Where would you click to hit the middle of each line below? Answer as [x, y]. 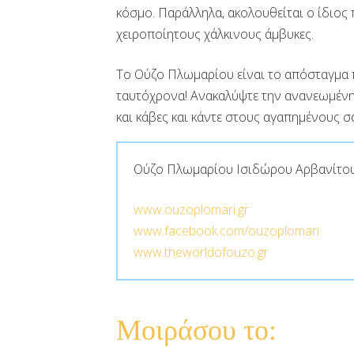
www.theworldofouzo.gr [201, 252]
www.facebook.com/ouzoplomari [226, 231]
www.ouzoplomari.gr [191, 209]
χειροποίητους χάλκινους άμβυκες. [215, 34]
